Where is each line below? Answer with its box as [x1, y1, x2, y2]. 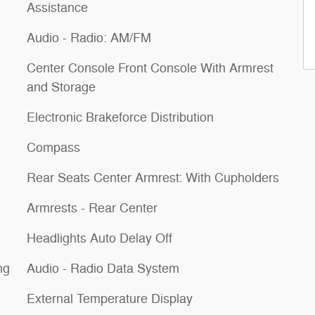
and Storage [27, 79, 96, 95]
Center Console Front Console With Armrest [27, 60, 274, 76]
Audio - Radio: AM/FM [27, 30, 151, 46]
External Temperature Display [27, 291, 193, 307]
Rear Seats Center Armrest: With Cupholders [27, 170, 279, 186]
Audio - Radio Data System [27, 261, 179, 276]
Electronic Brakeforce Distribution [27, 110, 214, 125]
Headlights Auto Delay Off [27, 231, 172, 246]
